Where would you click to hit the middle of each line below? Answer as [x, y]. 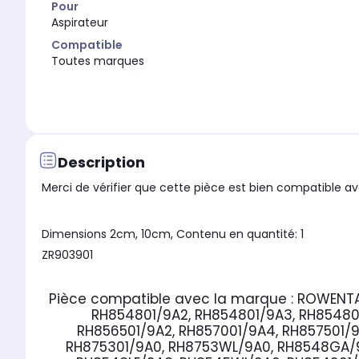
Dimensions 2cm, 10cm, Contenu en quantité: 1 [173, 234]
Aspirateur [80, 23]
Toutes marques [98, 61]
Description [101, 162]
